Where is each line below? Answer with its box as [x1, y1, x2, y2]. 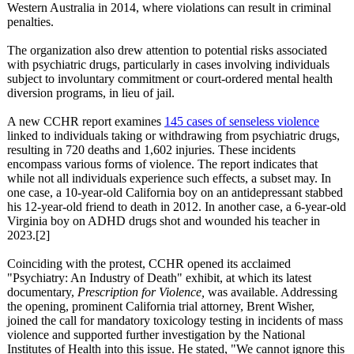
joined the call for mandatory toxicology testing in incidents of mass [7, 314, 343, 327]
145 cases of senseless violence [164, 115, 319, 128]
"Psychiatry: [7, 271, 68, 284]
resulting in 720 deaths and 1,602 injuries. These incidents [7, 143, 296, 156]
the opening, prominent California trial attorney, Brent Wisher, [7, 299, 314, 313]
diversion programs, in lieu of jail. [7, 86, 175, 100]
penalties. [7, 15, 54, 28]
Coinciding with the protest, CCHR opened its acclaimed [7, 257, 291, 270]
